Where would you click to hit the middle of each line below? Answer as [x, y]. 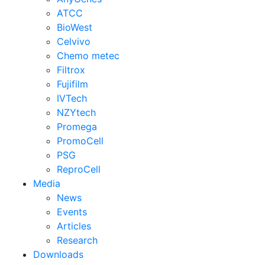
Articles [74, 226]
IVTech [72, 98]
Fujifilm [72, 84]
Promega [77, 126]
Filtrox [71, 70]
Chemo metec [88, 55]
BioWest [75, 27]
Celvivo [74, 41]
